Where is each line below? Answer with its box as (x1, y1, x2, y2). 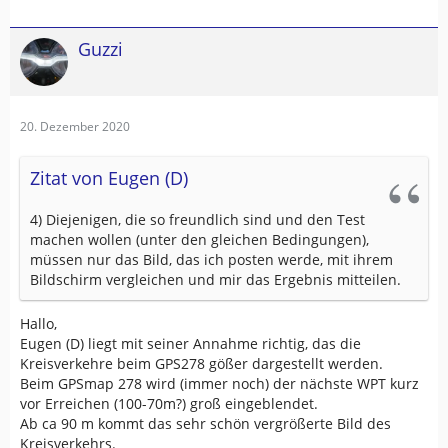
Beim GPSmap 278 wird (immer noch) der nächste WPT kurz (20, 373, 419, 393)
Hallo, (20, 313, 57, 333)
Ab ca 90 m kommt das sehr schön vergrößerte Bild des (20, 413, 391, 433)
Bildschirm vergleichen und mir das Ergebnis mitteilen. (30, 269, 401, 289)
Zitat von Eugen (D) (30, 165, 188, 190)
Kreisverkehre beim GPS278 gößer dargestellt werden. (20, 353, 383, 373)
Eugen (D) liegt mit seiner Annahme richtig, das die (20, 333, 361, 353)
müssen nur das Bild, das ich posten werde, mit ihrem (30, 249, 393, 269)
